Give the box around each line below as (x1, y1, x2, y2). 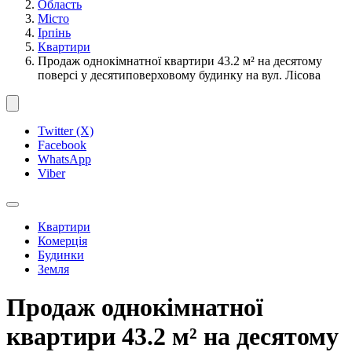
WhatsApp (38, 152, 91, 166)
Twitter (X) (38, 124, 93, 137)
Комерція (38, 234, 87, 247)
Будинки (38, 248, 84, 262)
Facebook (38, 138, 86, 152)
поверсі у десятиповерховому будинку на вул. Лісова (38, 68, 321, 82)
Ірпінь (38, 26, 71, 39)
